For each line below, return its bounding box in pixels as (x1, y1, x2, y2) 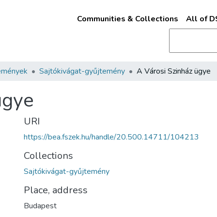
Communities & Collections (77, 14, 178, 24)
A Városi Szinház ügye (137, 66, 211, 77)
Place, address (24, 184, 88, 197)
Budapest (24, 201, 57, 211)
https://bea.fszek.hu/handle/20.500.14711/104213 (24, 132, 199, 142)
